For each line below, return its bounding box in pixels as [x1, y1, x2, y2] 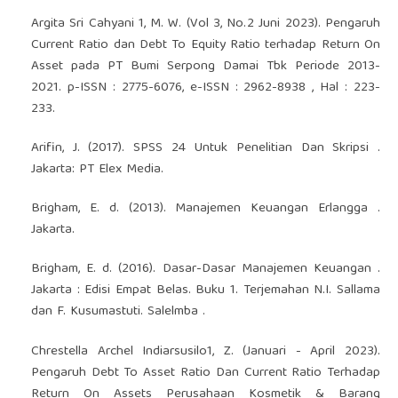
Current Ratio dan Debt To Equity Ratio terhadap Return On [30, 34, 381, 58]
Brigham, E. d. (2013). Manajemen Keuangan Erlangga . [30, 197, 381, 221]
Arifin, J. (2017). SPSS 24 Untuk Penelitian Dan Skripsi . [30, 137, 381, 161]
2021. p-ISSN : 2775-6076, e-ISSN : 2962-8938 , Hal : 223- [30, 76, 381, 100]
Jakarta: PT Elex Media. [30, 158, 163, 182]
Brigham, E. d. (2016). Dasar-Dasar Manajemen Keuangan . [30, 258, 381, 282]
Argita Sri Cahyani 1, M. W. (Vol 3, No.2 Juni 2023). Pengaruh [30, 12, 381, 36]
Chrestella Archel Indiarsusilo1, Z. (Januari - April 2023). [30, 339, 381, 363]
